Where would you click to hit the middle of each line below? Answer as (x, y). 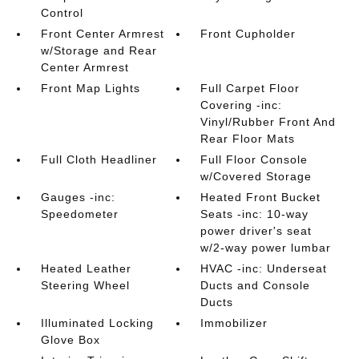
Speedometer (79, 214)
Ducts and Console (256, 285)
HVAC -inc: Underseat (264, 268)
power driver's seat (256, 231)
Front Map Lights (90, 88)
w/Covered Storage (256, 176)
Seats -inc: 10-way (255, 214)
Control (62, 13)
